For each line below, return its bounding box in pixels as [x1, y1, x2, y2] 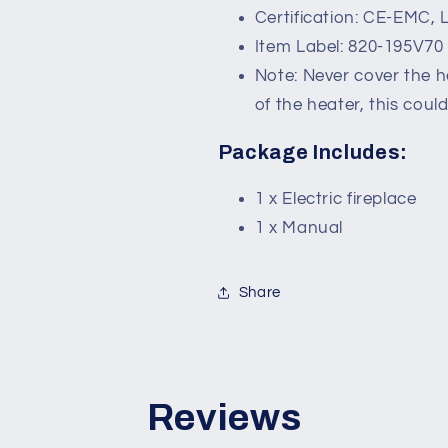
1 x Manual [254, 219, 344, 238]
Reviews [146, 397, 302, 439]
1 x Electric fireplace [254, 190, 417, 209]
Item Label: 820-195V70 [254, 38, 444, 57]
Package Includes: [218, 142, 408, 164]
